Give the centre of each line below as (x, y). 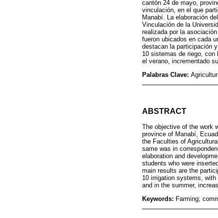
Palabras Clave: (166, 74)
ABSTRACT (164, 111)
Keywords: (159, 199)
